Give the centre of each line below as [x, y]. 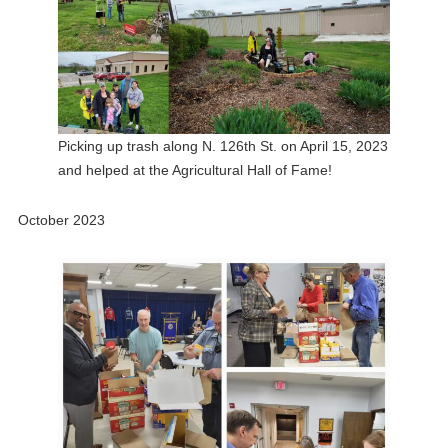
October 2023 [61, 220]
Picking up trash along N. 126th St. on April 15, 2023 [222, 145]
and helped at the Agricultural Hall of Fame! [194, 169]
